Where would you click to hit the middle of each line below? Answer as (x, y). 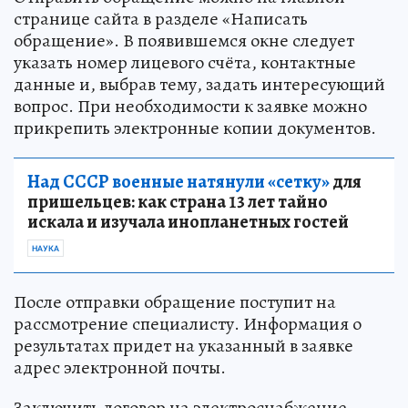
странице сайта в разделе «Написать (161, 19)
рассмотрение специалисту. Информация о (188, 324)
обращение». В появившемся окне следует (184, 41)
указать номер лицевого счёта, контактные (185, 62)
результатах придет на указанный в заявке (184, 346)
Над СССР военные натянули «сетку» (178, 182)
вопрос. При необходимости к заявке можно (190, 106)
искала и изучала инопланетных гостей (188, 222)
